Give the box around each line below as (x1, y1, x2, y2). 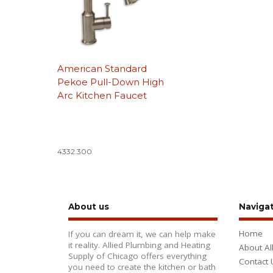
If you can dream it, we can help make (68, 229, 216, 240)
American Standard (57, 62, 147, 74)
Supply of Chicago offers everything (68, 250, 207, 262)
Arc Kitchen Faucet (57, 89, 147, 101)
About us (68, 201, 109, 211)
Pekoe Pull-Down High (57, 76, 165, 88)
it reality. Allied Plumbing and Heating (68, 239, 210, 251)
